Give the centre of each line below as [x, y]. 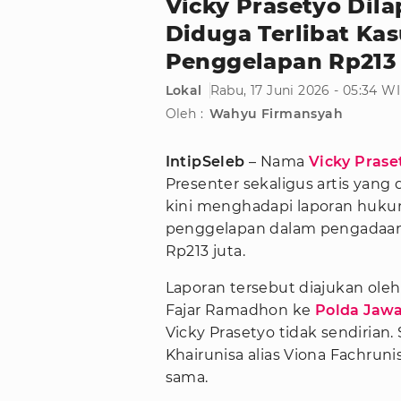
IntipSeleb [205, 162]
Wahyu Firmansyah [276, 114]
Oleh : [184, 114]
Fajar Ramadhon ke [240, 311]
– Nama [277, 162]
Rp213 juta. [205, 252]
